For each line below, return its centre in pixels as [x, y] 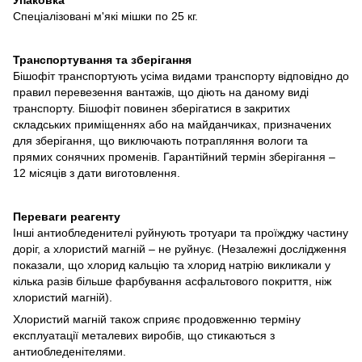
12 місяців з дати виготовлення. [97, 173]
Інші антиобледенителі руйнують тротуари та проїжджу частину [181, 232]
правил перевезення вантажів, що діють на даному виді [161, 92]
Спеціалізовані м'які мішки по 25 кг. [105, 16]
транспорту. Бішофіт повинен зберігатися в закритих [152, 108]
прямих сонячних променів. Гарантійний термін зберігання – [174, 156]
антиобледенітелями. [69, 351]
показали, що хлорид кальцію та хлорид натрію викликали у [172, 265]
